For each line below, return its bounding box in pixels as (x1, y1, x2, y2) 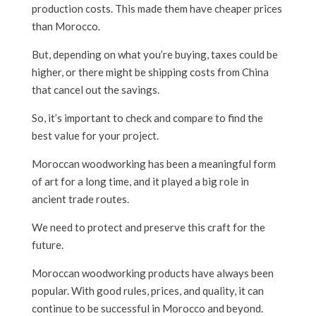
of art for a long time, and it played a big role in (31, 175, 249, 188)
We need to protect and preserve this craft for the (31, 221, 265, 234)
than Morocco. (31, 20, 100, 33)
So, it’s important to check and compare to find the (31, 111, 263, 125)
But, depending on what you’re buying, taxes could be (31, 48, 278, 61)
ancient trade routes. (31, 193, 129, 206)
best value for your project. (31, 129, 159, 142)
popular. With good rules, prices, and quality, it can (31, 284, 264, 298)
